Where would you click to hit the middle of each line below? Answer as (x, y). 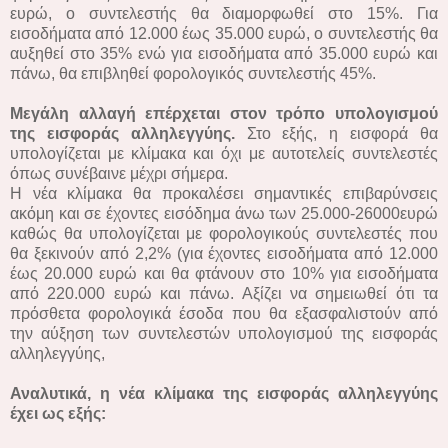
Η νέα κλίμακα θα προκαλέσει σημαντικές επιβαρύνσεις (224, 193)
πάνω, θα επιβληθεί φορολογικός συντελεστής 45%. (193, 73)
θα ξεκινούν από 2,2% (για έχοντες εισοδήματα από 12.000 (224, 253)
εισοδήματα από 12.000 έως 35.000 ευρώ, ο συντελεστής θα (224, 33)
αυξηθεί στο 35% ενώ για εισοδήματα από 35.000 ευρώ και (224, 53)
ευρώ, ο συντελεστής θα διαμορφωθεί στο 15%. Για (224, 13)
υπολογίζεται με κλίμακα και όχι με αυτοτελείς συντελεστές (224, 153)
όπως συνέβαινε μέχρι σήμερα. (121, 173)
